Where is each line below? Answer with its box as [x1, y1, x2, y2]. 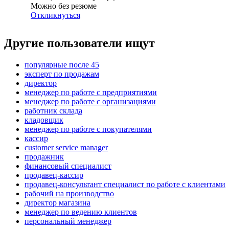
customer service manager [25, 143, 108, 152]
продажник [25, 152, 64, 162]
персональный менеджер [25, 217, 111, 226]
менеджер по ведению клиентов [25, 208, 137, 217]
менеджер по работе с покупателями [25, 125, 152, 134]
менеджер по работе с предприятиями [25, 88, 157, 97]
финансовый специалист [25, 162, 111, 171]
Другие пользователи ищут [4, 36, 155, 50]
